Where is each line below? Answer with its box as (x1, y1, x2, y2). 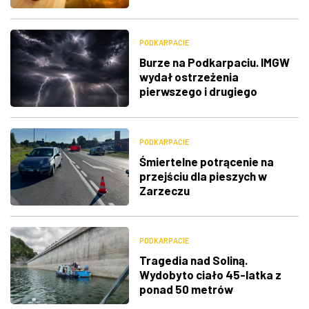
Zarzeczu (139, 183, 190, 197)
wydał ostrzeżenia (139, 70, 239, 84)
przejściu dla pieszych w (139, 168, 267, 183)
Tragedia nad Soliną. (139, 252, 248, 267)
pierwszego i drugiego (139, 84, 257, 99)
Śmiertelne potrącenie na (139, 154, 274, 168)
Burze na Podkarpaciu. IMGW (139, 55, 290, 70)
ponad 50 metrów (139, 281, 233, 296)
